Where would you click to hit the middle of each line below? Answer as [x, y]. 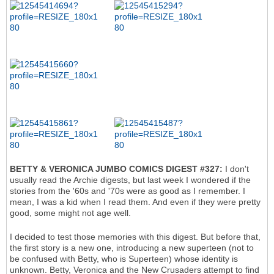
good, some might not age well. [70, 213]
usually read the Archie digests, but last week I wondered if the [130, 180]
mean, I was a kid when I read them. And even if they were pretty [135, 202]
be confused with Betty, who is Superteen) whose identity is [124, 259]
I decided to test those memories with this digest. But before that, [135, 237]
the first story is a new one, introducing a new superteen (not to [132, 248]
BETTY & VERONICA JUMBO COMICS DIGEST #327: [117, 169]
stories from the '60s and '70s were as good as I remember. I [128, 191]
